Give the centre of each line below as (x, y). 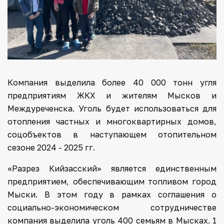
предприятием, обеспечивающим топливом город (112, 181)
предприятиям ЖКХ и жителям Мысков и (112, 95)
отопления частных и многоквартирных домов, (112, 121)
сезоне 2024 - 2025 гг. (51, 147)
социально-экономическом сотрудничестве (112, 207)
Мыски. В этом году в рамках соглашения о (112, 194)
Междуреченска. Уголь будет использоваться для (112, 108)
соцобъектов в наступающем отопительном (112, 134)
